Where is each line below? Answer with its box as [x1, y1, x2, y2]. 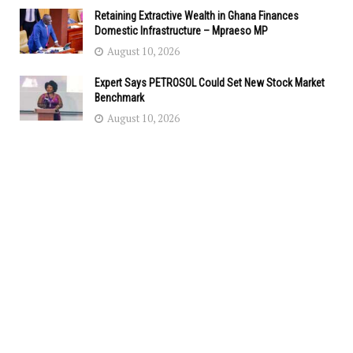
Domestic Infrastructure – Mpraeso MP [95, 24, 268, 38]
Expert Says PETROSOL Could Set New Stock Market [95, 76, 325, 90]
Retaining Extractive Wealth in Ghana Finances [95, 9, 299, 23]
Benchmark [95, 91, 144, 105]
